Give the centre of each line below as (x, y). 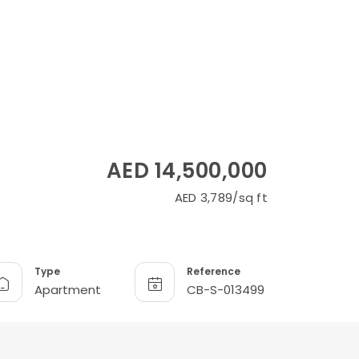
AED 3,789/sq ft (221, 198)
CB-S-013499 (226, 289)
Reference (214, 271)
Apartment (68, 289)
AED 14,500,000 (187, 171)
